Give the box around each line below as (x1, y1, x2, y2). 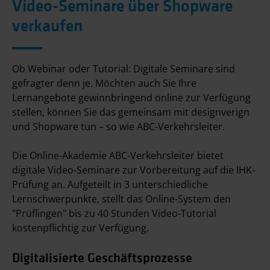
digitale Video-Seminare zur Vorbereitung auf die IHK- (12, 163, 255, 177)
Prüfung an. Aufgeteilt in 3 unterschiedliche (12, 178, 208, 191)
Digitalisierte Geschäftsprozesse (12, 248, 192, 266)
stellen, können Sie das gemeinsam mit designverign (12, 105, 250, 119)
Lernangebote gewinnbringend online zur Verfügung (12, 91, 251, 104)
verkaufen (12, 14, 83, 36)
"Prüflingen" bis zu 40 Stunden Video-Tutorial (12, 207, 216, 220)
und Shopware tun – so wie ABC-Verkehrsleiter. (12, 120, 225, 133)
